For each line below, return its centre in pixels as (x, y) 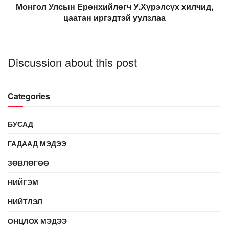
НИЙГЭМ (23, 182)
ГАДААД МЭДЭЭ (37, 143)
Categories (29, 96)
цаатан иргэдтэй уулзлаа (114, 18)
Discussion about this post (72, 62)
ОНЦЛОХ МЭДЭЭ (37, 221)
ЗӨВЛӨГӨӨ (28, 163)
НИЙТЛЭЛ (25, 202)
